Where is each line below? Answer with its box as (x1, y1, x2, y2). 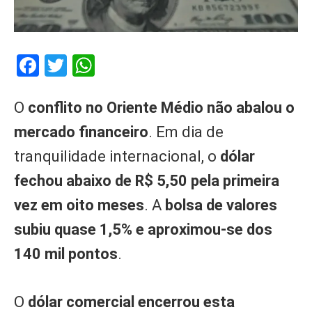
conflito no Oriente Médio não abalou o (24, 98, 295, 116)
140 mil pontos (14, 244, 118, 263)
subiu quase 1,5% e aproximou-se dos (14, 220, 272, 238)
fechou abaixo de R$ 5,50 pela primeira (14, 171, 279, 189)
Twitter (67, 52, 136, 79)
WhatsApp (95, 52, 195, 79)
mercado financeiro (14, 123, 148, 141)
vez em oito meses (14, 196, 144, 214)
